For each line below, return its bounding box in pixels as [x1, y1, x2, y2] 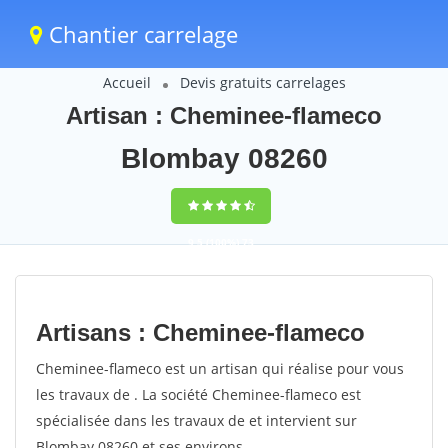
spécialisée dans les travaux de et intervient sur [36, 411, 357, 430]
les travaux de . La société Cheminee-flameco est [36, 385, 361, 404]
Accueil [102, 73, 151, 92]
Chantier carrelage [43, 19, 238, 49]
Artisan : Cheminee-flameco [66, 102, 382, 129]
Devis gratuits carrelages [179, 73, 346, 92]
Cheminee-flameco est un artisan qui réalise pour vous [36, 359, 404, 378]
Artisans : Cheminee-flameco [36, 319, 365, 346]
